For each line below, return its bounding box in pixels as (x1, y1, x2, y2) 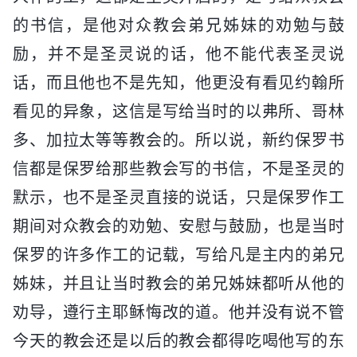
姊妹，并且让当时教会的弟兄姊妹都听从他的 (13, 273, 344, 293)
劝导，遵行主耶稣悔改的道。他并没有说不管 (13, 302, 344, 322)
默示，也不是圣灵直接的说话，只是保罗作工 (13, 187, 344, 207)
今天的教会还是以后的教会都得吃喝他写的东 (13, 331, 344, 351)
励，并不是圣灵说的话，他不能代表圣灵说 (13, 44, 344, 64)
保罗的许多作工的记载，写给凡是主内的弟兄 (13, 245, 344, 265)
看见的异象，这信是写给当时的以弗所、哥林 (13, 101, 344, 121)
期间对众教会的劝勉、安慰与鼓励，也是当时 (13, 216, 344, 236)
